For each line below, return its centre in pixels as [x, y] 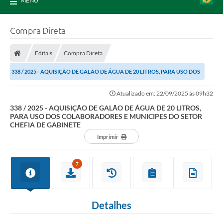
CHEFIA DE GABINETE [45, 125]
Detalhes [111, 205]
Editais [44, 53]
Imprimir [108, 137]
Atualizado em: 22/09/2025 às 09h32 [164, 94]
